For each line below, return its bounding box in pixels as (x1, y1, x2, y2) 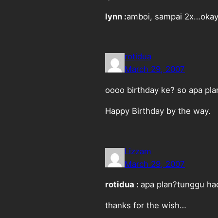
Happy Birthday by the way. (105, 106, 211, 116)
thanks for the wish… (105, 200, 186, 211)
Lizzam (125, 146, 151, 156)
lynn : (105, 11, 127, 21)
